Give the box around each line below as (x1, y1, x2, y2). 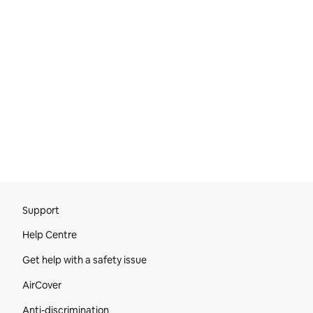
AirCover (22, 279, 61, 291)
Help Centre (22, 228, 77, 241)
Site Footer (22, 182, 98, 201)
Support (22, 204, 59, 217)
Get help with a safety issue (22, 254, 147, 266)
